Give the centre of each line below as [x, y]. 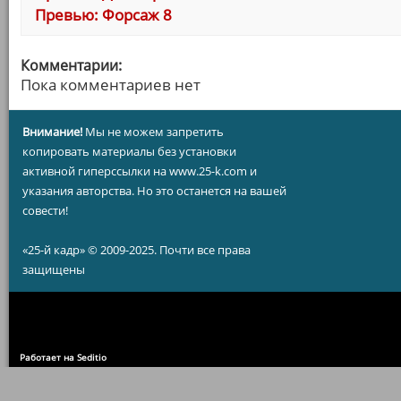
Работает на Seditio [63, 357]
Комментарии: [71, 65]
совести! [45, 210]
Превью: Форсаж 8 [103, 15]
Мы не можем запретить [153, 132]
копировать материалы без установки [129, 151]
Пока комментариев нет [111, 85]
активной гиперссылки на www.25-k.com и [140, 171]
